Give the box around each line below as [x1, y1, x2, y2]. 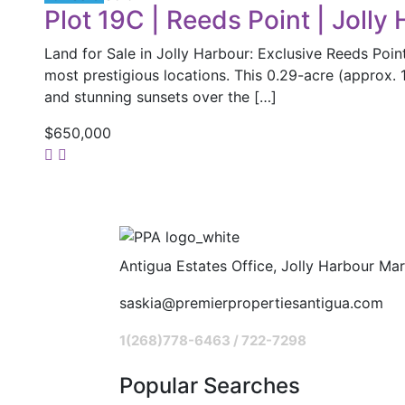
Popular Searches [119, 372, 300, 399]
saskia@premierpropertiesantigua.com [119, 293, 383, 312]
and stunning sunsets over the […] [43, 88, 277, 106]
